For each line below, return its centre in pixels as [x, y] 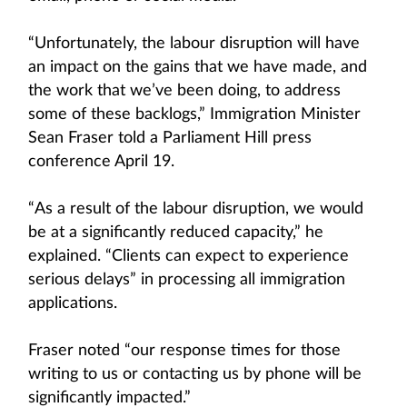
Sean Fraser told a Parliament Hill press [170, 138]
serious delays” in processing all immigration [187, 280]
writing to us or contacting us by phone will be [195, 374]
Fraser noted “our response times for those [184, 351]
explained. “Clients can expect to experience [189, 256]
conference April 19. [101, 162]
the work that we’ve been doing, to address [184, 91]
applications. [73, 303]
